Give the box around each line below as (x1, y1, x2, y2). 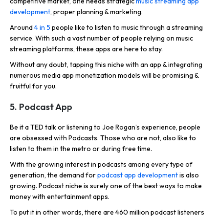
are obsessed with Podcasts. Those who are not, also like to (10, 133, 196, 143)
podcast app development (97, 171, 178, 180)
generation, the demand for (10, 171, 97, 180)
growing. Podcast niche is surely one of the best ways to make (10, 181, 202, 191)
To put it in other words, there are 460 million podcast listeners (10, 208, 204, 217)
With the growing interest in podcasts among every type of (10, 160, 193, 169)
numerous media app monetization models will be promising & (10, 71, 198, 80)
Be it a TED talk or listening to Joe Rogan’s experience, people (10, 123, 200, 132)
